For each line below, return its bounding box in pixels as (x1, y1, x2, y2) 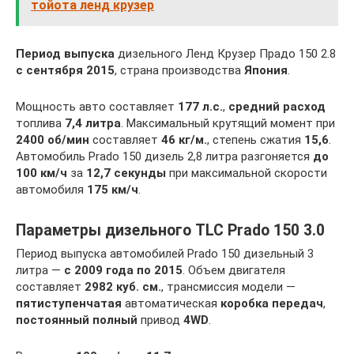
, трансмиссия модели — (161, 280, 296, 295)
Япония (244, 63, 288, 78)
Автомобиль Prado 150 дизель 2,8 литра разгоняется (16, 149, 313, 164)
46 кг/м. (161, 133, 207, 148)
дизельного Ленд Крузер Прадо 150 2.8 (115, 47, 336, 62)
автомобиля (16, 183, 87, 198)
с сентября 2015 (16, 63, 115, 78)
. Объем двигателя (183, 263, 285, 278)
